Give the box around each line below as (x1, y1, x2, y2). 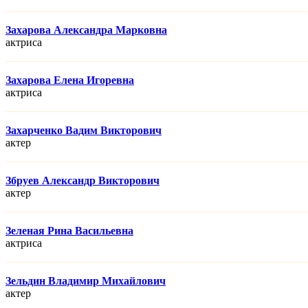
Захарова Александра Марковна (5, 24, 167, 36)
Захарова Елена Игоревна (5, 74, 134, 87)
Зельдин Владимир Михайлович (5, 275, 166, 287)
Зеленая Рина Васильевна (5, 225, 133, 237)
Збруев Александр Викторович (5, 175, 159, 187)
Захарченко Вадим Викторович (5, 124, 162, 137)
